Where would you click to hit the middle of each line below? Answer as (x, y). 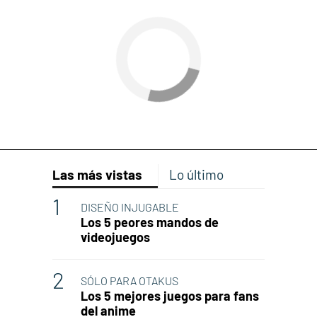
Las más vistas (97, 175)
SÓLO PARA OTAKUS (129, 281)
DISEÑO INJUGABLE (130, 207)
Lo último (196, 175)
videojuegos (115, 237)
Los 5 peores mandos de (150, 223)
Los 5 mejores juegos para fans (170, 296)
